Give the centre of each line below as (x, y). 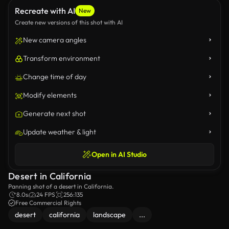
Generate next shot (54, 113)
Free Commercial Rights (48, 203)
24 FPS (46, 194)
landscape (109, 215)
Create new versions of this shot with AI (69, 22)
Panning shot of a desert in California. (61, 186)
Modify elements (50, 95)
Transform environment (62, 58)
